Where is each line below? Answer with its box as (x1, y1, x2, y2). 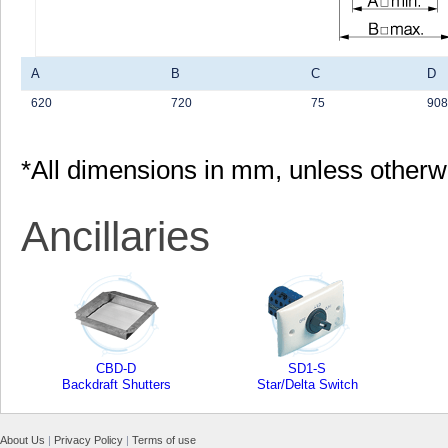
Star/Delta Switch (257, 377, 358, 392)
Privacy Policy (54, 434, 123, 446)
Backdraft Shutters (62, 377, 171, 392)
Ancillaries (21, 213, 210, 260)
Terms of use (132, 434, 196, 446)
